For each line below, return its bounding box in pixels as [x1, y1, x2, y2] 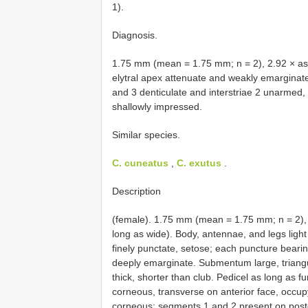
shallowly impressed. [112, 100, 202, 112]
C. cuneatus [112, 157, 168, 168]
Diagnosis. [112, 29, 157, 41]
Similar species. [112, 129, 180, 140]
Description [112, 185, 161, 197]
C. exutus [177, 157, 221, 168]
